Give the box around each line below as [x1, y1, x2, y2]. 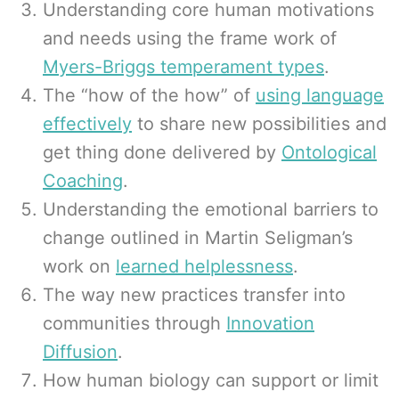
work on [43, 256, 116, 277]
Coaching [43, 170, 123, 191]
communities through [43, 313, 226, 334]
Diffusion [43, 341, 118, 362]
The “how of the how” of [43, 85, 256, 106]
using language [256, 85, 384, 106]
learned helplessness [116, 256, 293, 277]
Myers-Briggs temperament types [43, 56, 324, 77]
